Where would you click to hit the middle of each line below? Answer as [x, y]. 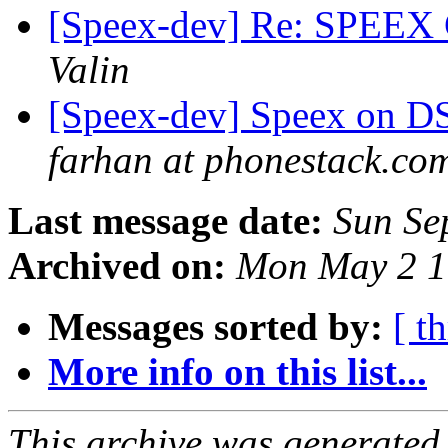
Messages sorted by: [215, 327]
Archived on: [117, 266]
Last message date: [165, 221]
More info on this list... [237, 372]
